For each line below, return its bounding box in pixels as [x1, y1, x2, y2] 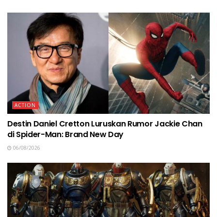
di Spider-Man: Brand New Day [7, 129, 124, 140]
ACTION [15, 102, 36, 109]
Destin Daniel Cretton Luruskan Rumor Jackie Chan [7, 118, 202, 130]
